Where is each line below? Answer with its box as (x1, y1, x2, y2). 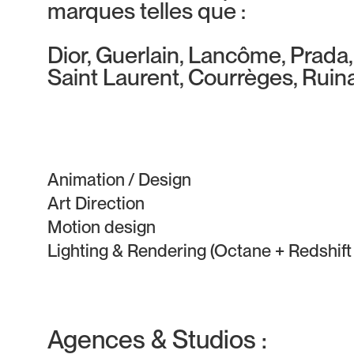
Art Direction (47, 193, 145, 213)
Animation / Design (47, 169, 191, 190)
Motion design (47, 217, 156, 237)
